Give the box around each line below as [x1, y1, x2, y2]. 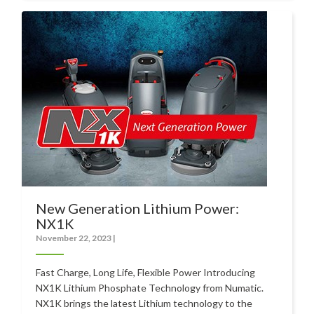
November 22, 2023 [36, 232, 114, 243]
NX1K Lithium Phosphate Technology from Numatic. [36, 281, 264, 294]
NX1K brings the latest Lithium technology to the [36, 296, 253, 309]
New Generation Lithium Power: [36, 199, 240, 217]
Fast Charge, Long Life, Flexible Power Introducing [36, 266, 256, 278]
